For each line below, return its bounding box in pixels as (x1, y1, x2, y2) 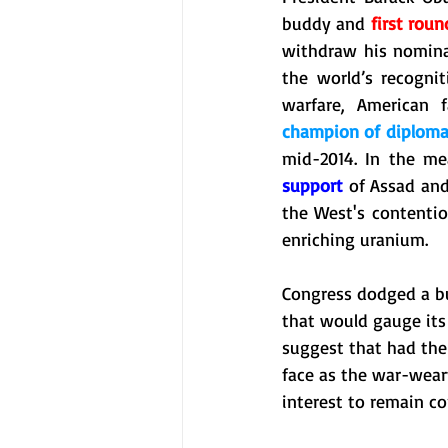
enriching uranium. (282, 228, 433, 250)
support (282, 174, 343, 196)
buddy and (282, 12, 371, 34)
